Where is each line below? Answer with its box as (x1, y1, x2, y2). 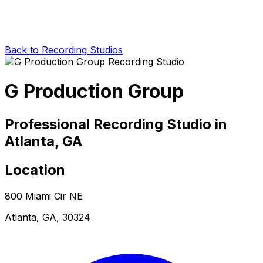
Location (5, 161, 65, 178)
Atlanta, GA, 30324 (5, 211, 90, 223)
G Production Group (5, 80, 184, 103)
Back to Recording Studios (5, 43, 123, 56)
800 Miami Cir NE (5, 190, 83, 202)
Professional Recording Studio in (5, 115, 227, 133)
